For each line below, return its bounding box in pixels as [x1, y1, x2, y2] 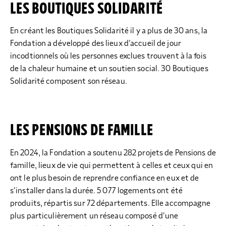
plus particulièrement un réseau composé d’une [10, 211, 179, 220]
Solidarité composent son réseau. [10, 77, 127, 86]
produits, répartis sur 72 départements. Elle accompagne [10, 199, 211, 207]
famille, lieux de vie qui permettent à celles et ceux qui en [10, 161, 213, 169]
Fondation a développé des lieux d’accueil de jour [10, 39, 181, 48]
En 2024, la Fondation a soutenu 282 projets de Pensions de [10, 148, 216, 157]
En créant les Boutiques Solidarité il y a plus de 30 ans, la [10, 27, 208, 35]
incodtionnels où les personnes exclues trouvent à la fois [10, 52, 206, 61]
